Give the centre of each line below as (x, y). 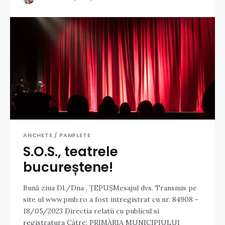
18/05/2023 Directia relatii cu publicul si (91, 211)
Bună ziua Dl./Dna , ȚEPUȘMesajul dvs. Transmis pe (110, 188)
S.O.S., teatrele (71, 152)
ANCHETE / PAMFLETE (57, 135)
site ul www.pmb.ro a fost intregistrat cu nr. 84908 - (111, 200)
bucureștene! (68, 167)
